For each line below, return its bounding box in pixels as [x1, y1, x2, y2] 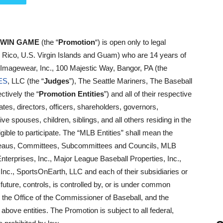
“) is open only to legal [95, 38, 166, 46]
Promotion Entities [39, 90, 104, 98]
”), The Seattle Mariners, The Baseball [69, 77, 192, 85]
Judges [44, 77, 69, 85]
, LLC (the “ [7, 77, 44, 85]
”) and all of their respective [104, 90, 192, 98]
